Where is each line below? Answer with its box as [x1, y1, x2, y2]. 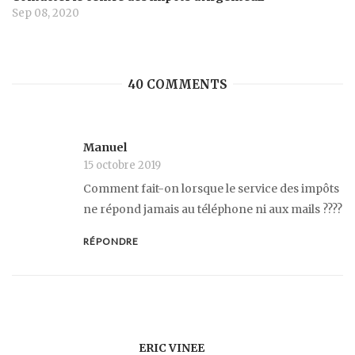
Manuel [83, 139, 127, 155]
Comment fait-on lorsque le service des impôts [83, 181, 339, 197]
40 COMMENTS [128, 76, 227, 92]
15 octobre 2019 [83, 158, 161, 172]
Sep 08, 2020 [12, 6, 79, 20]
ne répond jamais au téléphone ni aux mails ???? [83, 202, 342, 217]
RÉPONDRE [83, 235, 139, 247]
